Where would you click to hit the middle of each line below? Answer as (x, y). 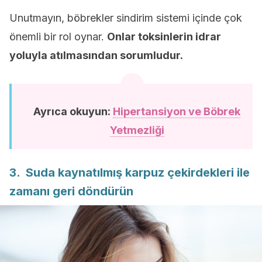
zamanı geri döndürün (71, 191)
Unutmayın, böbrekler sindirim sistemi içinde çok (126, 18)
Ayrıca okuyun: (73, 111)
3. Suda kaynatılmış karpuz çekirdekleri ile (130, 173)
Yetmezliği (137, 130)
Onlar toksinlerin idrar (164, 37)
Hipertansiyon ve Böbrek (177, 111)
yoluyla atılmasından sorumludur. (96, 55)
